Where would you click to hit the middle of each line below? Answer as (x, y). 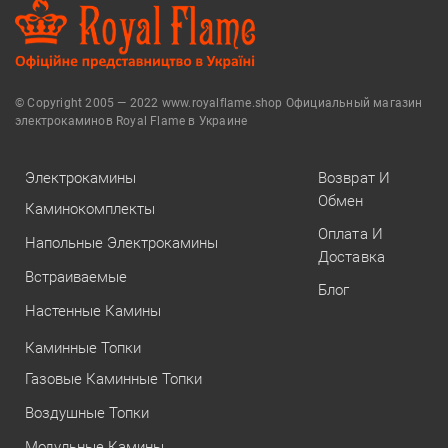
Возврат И (354, 177)
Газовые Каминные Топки (113, 378)
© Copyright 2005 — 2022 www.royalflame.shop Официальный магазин (219, 102)
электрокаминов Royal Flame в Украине (131, 120)
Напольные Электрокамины (121, 242)
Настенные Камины (93, 310)
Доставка (351, 256)
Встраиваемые (76, 276)
